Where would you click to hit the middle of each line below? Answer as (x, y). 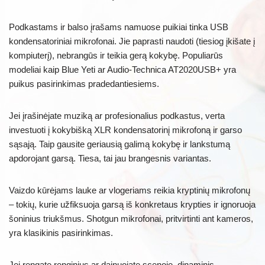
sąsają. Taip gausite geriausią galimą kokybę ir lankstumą (119, 144)
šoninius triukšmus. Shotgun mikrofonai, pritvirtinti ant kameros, (131, 218)
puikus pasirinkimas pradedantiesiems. (84, 83)
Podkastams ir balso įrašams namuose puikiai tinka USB (119, 27)
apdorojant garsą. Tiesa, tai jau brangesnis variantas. (110, 158)
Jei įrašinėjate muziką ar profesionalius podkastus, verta (117, 115)
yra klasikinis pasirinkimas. (61, 232)
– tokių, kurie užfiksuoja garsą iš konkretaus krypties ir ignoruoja (132, 204)
